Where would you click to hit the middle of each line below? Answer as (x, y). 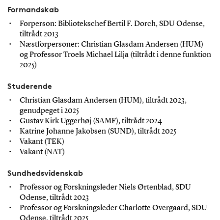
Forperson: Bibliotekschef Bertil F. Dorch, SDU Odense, (112, 24)
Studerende (29, 86)
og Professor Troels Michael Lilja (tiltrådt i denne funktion (115, 55)
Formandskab (33, 9)
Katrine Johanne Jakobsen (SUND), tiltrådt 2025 (98, 131)
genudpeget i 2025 (49, 111)
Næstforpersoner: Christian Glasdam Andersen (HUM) (111, 44)
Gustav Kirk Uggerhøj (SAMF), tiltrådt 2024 (91, 121)
